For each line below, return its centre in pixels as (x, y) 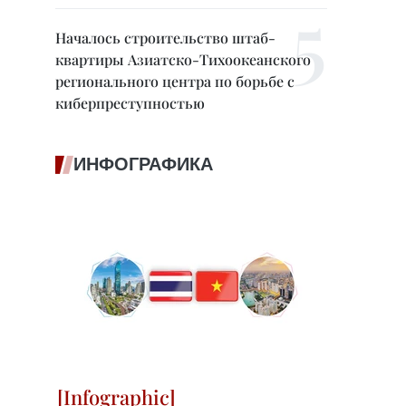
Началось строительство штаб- (165, 38)
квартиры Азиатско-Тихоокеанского (183, 59)
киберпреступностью (130, 103)
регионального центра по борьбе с (175, 81)
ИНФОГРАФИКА (143, 164)
